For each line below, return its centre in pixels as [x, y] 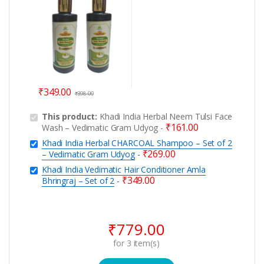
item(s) [145, 243]
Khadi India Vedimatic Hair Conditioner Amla [124, 170]
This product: [71, 117]
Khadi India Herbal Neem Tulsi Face [166, 117]
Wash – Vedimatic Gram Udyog [100, 128]
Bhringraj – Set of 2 [78, 181]
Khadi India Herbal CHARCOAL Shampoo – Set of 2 [137, 143]
